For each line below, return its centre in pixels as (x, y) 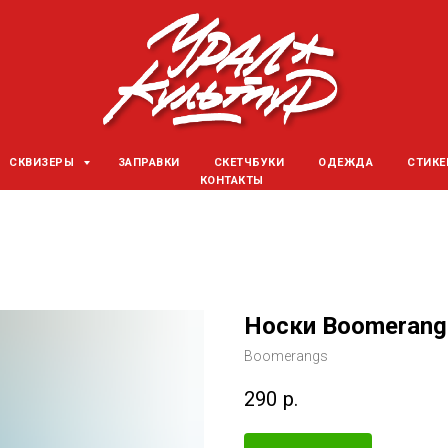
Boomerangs (286, 356)
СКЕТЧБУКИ (249, 162)
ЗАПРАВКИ (148, 162)
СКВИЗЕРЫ (43, 162)
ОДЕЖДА (346, 162)
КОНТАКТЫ (231, 180)
